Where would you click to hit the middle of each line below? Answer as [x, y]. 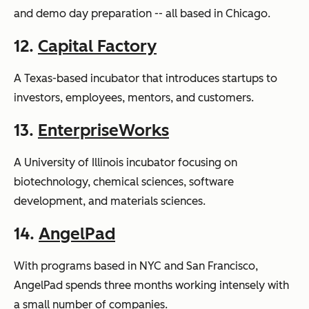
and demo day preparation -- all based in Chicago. [142, 13]
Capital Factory [97, 46]
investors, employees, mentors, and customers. [134, 98]
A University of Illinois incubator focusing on [126, 162]
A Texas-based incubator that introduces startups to [146, 78]
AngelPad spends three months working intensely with [151, 285]
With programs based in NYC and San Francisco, [136, 266]
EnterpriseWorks [103, 130]
